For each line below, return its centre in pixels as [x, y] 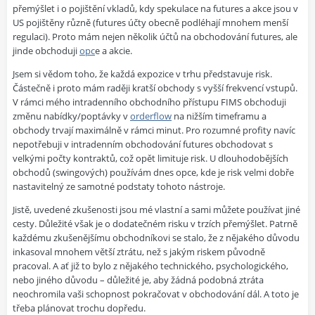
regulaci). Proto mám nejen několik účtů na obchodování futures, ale [155, 37]
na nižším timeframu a [219, 116]
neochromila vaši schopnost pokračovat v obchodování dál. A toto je [156, 294]
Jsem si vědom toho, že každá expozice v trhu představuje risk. [142, 74]
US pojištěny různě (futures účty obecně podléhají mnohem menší [150, 23]
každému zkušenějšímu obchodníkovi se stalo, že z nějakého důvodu [156, 238]
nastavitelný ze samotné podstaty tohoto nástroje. [119, 187]
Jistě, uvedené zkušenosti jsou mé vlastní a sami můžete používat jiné [156, 210]
